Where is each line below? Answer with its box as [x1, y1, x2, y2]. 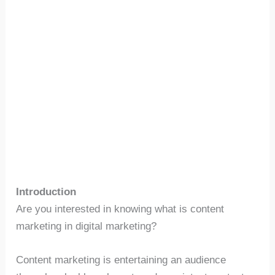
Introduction [16, 186, 77, 198]
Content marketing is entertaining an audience [16, 254, 227, 266]
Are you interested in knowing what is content [16, 203, 225, 215]
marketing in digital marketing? [16, 220, 157, 232]
